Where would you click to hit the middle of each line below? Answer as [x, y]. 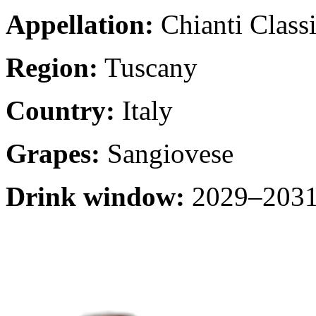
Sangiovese [167, 153]
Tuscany [148, 67]
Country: [60, 110]
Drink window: [95, 196]
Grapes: [53, 153]
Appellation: [80, 24]
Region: [52, 67]
